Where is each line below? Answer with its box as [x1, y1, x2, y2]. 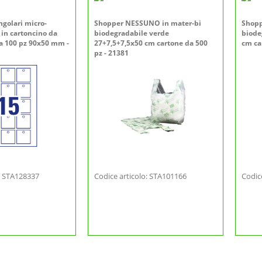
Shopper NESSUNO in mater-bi [94, 18, 201, 28]
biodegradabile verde [94, 28, 169, 38]
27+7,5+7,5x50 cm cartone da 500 [94, 38, 208, 48]
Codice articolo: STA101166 [94, 171, 187, 181]
